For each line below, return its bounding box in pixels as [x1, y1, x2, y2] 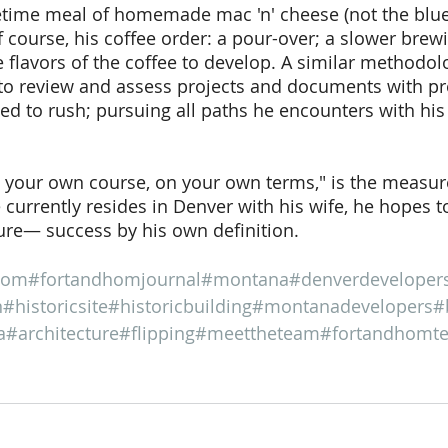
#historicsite [3, 294, 108, 318]
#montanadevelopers [252, 294, 433, 318]
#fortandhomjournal [28, 267, 201, 291]
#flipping [119, 321, 195, 345]
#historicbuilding [108, 294, 252, 318]
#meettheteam [195, 321, 320, 345]
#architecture [6, 321, 119, 345]
